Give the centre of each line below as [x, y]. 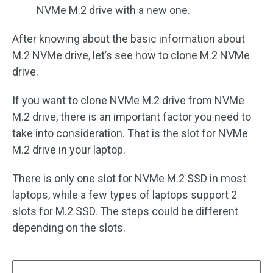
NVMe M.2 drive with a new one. [113, 10]
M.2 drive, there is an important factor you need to [132, 117]
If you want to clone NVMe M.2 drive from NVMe [128, 100]
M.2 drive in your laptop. [69, 150]
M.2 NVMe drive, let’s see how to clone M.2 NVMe [131, 55]
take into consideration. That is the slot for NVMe [130, 133]
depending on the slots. [69, 228]
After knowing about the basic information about [129, 39]
